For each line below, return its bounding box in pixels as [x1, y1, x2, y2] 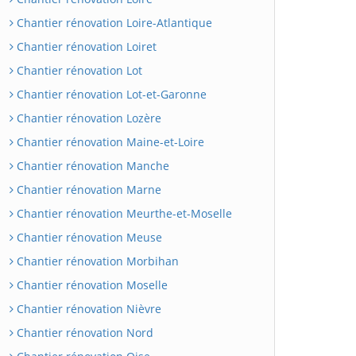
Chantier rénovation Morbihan [14, 253, 179, 269]
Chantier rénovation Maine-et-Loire [14, 133, 204, 149]
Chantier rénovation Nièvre [14, 300, 161, 316]
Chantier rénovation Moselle [14, 277, 168, 292]
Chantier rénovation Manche [14, 157, 169, 173]
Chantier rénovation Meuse [14, 229, 162, 245]
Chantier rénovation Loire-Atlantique [14, 14, 212, 30]
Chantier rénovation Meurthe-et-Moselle [14, 205, 232, 221]
